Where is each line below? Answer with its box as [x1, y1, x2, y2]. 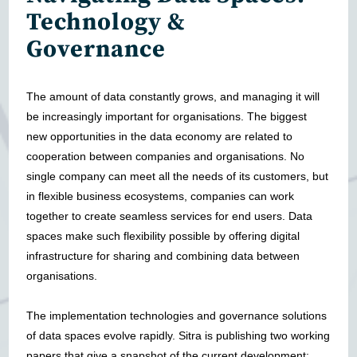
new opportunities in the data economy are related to [26, 129, 293, 143]
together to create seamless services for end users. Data [26, 209, 313, 222]
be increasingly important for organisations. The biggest [26, 109, 308, 123]
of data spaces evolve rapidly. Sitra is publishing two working [26, 328, 331, 342]
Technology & [26, 6, 186, 37]
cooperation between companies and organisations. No [26, 149, 305, 163]
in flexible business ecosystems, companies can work [26, 189, 295, 202]
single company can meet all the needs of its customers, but [26, 169, 329, 182]
